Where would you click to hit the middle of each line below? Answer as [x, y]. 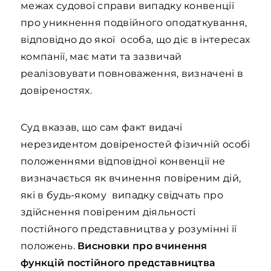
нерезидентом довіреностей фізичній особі [135, 144]
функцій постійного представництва [118, 263]
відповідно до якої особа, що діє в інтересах [135, 40]
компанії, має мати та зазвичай [101, 57]
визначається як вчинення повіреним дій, [131, 178]
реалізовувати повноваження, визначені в [132, 73]
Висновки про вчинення [142, 246]
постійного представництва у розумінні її [129, 229]
